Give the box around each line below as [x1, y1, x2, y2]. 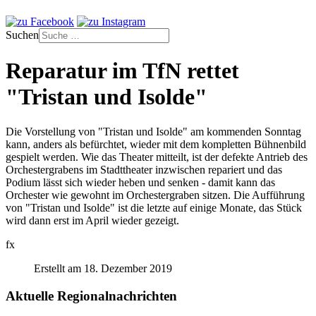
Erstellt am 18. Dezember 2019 [34, 262, 172, 274]
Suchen [6, 29, 39, 41]
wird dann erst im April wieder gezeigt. [6, 214, 179, 226]
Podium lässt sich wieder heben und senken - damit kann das [6, 176, 275, 188]
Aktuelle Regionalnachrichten [6, 288, 177, 303]
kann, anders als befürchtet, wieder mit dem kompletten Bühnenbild [6, 138, 306, 150]
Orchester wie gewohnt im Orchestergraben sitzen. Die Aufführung [6, 188, 305, 201]
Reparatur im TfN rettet [6, 58, 239, 84]
